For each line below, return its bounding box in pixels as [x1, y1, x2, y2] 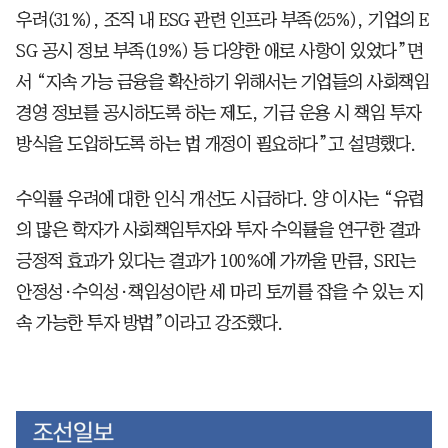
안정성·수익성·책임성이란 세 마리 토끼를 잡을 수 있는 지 [16, 282, 423, 301]
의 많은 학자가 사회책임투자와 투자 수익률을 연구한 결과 [16, 220, 420, 239]
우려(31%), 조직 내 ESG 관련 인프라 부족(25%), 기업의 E [16, 10, 429, 29]
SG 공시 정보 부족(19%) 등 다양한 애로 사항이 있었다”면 [16, 41, 423, 60]
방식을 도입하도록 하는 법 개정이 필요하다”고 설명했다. [16, 134, 416, 153]
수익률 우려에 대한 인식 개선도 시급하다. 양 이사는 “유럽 [16, 189, 424, 208]
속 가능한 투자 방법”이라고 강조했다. [16, 313, 283, 332]
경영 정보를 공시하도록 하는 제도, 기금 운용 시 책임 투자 [16, 103, 421, 122]
